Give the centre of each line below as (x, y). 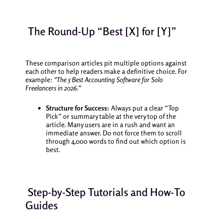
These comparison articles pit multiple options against (106, 63)
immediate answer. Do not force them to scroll (114, 133)
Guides (41, 206)
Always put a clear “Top (144, 108)
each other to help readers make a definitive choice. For (106, 71)
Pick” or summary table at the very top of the (111, 116)
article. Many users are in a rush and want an (110, 125)
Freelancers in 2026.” (53, 88)
